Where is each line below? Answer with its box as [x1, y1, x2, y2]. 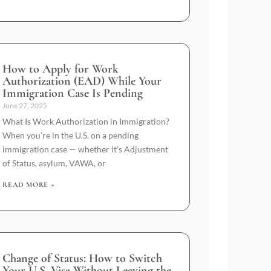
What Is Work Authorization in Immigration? [2, 116, 169, 126]
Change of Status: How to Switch [2, 250, 162, 266]
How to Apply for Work [2, 61, 119, 76]
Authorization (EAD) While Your [2, 73, 162, 88]
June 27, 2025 [2, 100, 47, 110]
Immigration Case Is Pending [2, 85, 143, 100]
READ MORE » [2, 180, 55, 189]
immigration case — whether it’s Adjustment [2, 143, 168, 154]
